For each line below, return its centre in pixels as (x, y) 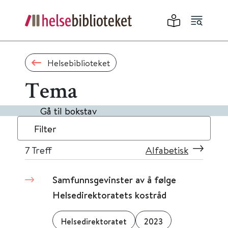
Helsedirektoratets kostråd (109, 195)
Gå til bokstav (68, 111)
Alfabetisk (167, 150)
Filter (45, 129)
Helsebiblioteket (78, 63)
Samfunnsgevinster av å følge (114, 180)
